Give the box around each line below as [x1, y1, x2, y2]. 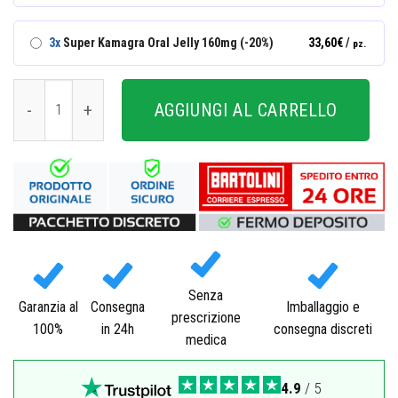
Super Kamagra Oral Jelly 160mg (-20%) [60, 36, 274, 51]
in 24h [100, 320, 134, 338]
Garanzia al [18, 298, 78, 315]
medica [185, 331, 227, 349]
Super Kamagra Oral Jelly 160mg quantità [12, 80, 235, 96]
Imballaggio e [285, 298, 360, 315]
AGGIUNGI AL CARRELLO [154, 99, 338, 121]
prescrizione [171, 309, 241, 327]
